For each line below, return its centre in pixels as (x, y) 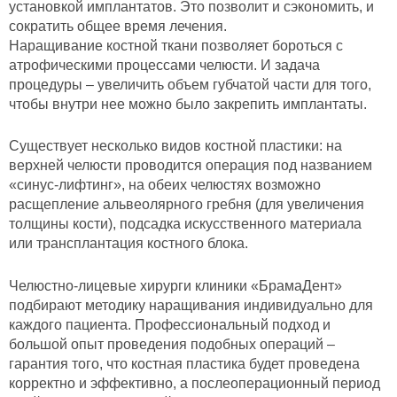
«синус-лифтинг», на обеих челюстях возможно (165, 185)
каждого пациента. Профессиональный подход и (170, 325)
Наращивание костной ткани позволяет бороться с (176, 45)
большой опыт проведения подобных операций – (172, 345)
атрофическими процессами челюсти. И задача (164, 65)
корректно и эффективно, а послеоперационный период (195, 384)
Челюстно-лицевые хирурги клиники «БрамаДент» (175, 286)
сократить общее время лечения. (118, 26)
